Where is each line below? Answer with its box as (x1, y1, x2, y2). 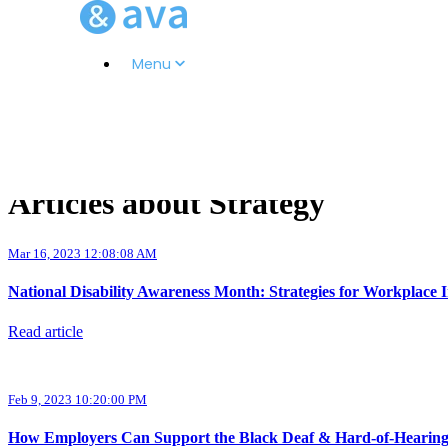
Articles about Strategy (8, 185, 325, 222)
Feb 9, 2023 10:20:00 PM (8, 391, 147, 407)
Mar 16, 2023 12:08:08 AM (8, 245, 157, 261)
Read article (8, 323, 83, 341)
